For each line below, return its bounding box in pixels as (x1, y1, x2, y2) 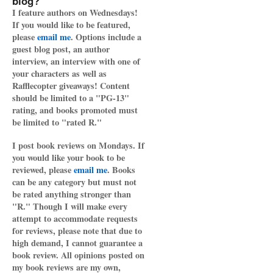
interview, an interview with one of (12, 55, 140, 68)
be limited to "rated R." (12, 116, 102, 129)
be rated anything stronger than (12, 188, 131, 200)
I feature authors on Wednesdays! (12, 6, 138, 19)
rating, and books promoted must (12, 104, 138, 116)
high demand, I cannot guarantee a (12, 236, 143, 249)
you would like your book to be (12, 151, 125, 164)
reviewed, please (12, 163, 74, 176)
